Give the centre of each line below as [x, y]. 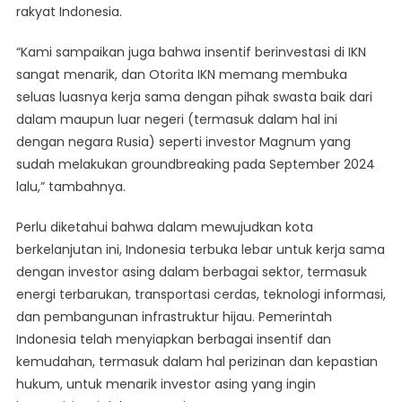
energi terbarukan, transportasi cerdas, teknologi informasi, [201, 295]
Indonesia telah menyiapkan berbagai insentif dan [173, 340]
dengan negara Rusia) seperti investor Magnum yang [183, 142]
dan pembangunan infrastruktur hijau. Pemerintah [174, 317]
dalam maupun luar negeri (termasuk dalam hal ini [176, 120]
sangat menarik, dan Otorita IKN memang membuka [181, 75]
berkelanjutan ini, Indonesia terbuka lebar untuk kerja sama [200, 250]
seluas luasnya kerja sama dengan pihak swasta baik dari [194, 97]
